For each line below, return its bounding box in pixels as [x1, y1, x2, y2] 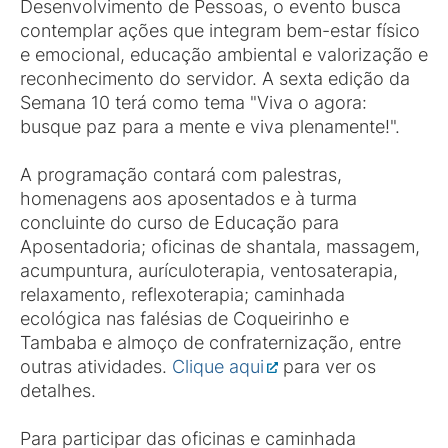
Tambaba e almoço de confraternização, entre [20, 332, 401, 353]
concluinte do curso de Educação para [20, 212, 339, 233]
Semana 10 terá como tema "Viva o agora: [20, 92, 367, 113]
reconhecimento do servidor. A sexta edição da [20, 68, 410, 89]
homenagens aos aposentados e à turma [20, 188, 357, 209]
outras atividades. [20, 356, 172, 377]
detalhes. [20, 380, 96, 401]
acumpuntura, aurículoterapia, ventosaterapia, [20, 260, 398, 281]
